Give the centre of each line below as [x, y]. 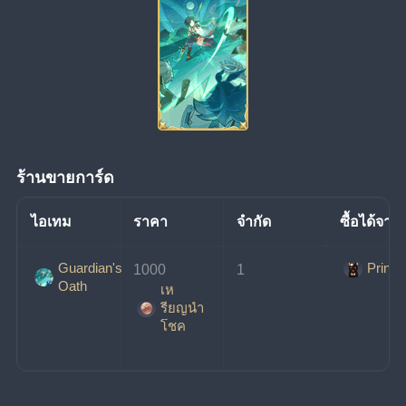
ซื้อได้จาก [371, 222]
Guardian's [90, 268]
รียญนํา [182, 308]
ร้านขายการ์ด [66, 178]
